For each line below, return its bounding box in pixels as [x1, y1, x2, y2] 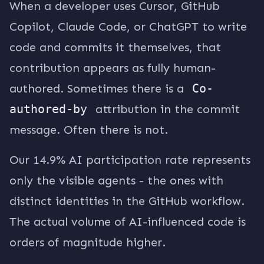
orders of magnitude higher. [9, 235, 166, 249]
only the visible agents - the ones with [9, 173, 223, 187]
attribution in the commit [92, 102, 240, 116]
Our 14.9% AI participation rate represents [9, 153, 250, 167]
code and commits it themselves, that [9, 40, 221, 54]
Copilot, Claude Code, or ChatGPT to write [9, 19, 247, 34]
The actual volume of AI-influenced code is [9, 214, 246, 229]
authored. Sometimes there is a [9, 81, 187, 95]
